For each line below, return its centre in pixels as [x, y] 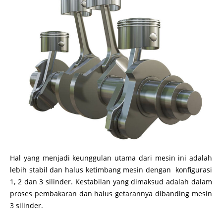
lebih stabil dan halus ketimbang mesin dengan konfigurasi [111, 170]
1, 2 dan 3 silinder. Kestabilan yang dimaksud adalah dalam [111, 182]
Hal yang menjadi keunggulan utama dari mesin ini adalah [111, 158]
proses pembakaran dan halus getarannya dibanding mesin [111, 194]
